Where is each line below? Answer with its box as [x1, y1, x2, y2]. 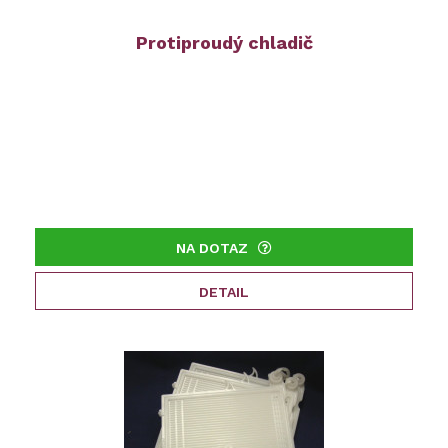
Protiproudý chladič [135, 32, 313, 54]
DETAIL [199, 284, 249, 301]
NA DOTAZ [176, 240, 248, 257]
